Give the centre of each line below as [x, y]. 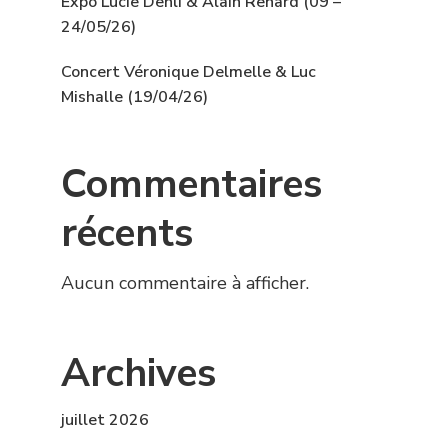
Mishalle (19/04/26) [134, 96]
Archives [138, 373]
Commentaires [191, 184]
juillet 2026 [105, 419]
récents [127, 233]
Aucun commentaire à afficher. [185, 282]
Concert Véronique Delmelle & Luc [188, 71]
